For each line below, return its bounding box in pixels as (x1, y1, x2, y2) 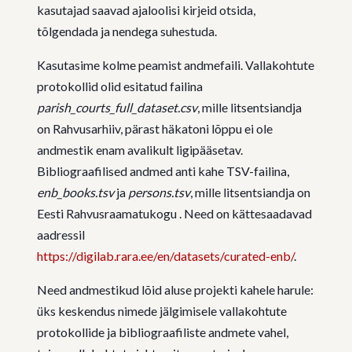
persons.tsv (128, 185, 190, 200)
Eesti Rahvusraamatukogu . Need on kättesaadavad (37, 206, 312, 222)
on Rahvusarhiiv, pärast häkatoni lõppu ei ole (37, 121, 273, 137)
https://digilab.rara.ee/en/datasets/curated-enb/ (37, 248, 294, 264)
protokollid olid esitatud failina (37, 79, 203, 94)
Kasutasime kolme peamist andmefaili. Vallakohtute (37, 57, 314, 73)
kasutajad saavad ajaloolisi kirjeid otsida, (37, 2, 255, 18)
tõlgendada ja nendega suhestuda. (37, 24, 217, 39)
